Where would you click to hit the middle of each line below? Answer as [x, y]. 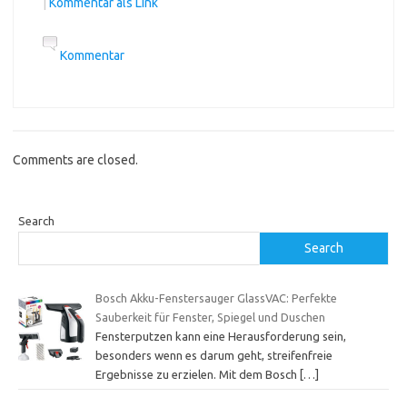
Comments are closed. [75, 159]
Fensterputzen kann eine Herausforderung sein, [220, 336]
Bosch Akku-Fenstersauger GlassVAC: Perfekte [216, 298]
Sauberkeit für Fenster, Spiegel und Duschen [210, 317]
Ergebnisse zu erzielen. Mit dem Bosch [197, 374]
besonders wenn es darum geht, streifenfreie [213, 355]
